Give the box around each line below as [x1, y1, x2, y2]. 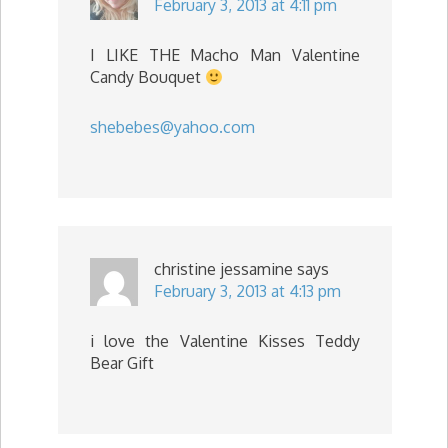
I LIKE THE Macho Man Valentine [90, 45, 360, 65]
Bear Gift [90, 353, 154, 373]
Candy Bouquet [90, 67, 205, 87]
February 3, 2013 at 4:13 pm [154, 281, 341, 301]
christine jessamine [154, 259, 293, 279]
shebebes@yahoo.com [90, 117, 255, 137]
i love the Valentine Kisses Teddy [90, 331, 360, 351]
